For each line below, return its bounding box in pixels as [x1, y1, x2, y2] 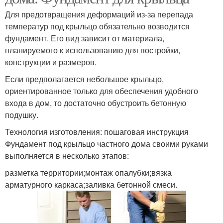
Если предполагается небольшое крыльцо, [5, 73, 164, 85]
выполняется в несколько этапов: [5, 150, 129, 162]
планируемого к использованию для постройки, [5, 44, 180, 56]
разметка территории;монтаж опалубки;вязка [5, 167, 172, 179]
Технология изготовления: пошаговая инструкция [5, 126, 189, 138]
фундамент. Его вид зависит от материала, [5, 32, 164, 44]
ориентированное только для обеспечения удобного [5, 85, 198, 97]
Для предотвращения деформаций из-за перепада [5, 8, 193, 20]
